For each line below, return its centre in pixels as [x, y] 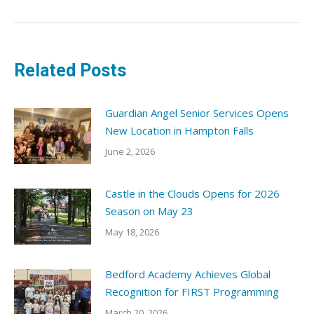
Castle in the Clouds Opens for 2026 [192, 193]
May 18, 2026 [132, 232]
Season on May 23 [149, 211]
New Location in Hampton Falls [179, 130]
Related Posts [70, 70]
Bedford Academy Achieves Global [188, 274]
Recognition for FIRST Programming [192, 292]
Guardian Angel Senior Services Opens [197, 113]
